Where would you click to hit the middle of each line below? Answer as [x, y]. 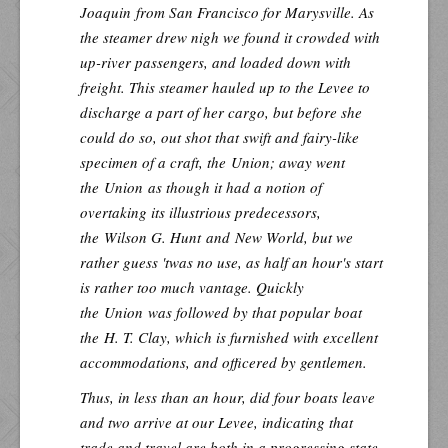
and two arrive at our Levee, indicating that [216, 421]
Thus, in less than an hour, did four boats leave [227, 396]
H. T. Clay [135, 336]
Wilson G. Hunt [152, 236]
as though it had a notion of [232, 186]
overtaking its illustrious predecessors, [200, 211]
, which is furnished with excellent [272, 336]
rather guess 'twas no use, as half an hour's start [231, 261]
